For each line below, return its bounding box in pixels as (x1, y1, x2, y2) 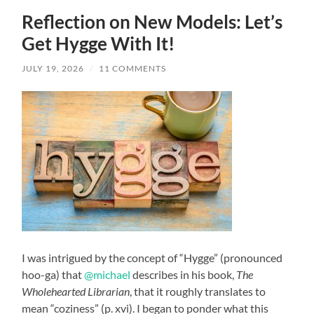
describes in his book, (130, 268, 237, 282)
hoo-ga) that (22, 268, 85, 282)
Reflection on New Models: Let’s (22, 11, 283, 34)
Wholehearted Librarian (22, 285, 130, 299)
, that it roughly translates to (130, 285, 266, 299)
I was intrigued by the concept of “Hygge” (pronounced (22, 251, 283, 265)
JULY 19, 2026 (22, 63, 85, 74)
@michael (84, 268, 131, 282)
